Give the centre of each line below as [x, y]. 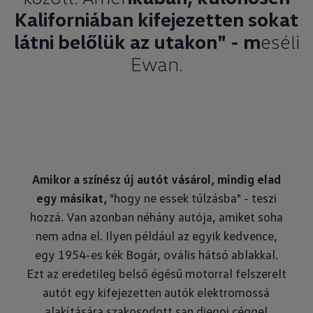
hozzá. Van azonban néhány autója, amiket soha [156, 217]
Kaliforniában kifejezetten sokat [156, 19]
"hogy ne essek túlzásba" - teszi [191, 198]
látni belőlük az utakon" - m [137, 41]
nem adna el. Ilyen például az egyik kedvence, [156, 235]
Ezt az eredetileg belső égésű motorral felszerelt [156, 273]
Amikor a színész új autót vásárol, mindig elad [156, 179]
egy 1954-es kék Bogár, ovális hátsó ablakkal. [156, 254]
